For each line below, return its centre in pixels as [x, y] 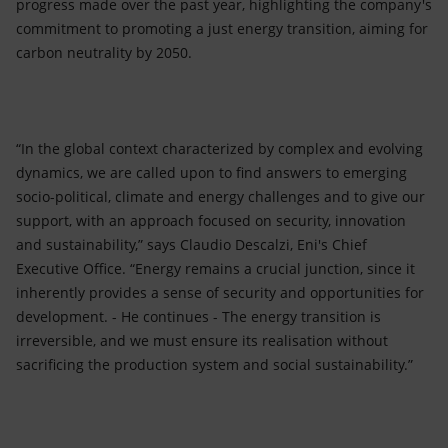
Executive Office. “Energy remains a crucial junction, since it [215, 268]
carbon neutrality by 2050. [104, 52]
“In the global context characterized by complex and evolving [219, 148]
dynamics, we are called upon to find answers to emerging [211, 172]
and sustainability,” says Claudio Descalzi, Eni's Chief [191, 244]
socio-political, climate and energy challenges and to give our [220, 196]
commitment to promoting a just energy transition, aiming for [222, 28]
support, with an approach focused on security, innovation [211, 220]
